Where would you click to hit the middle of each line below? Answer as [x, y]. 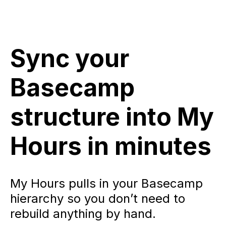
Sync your [70, 59]
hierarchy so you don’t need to [98, 199]
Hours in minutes [111, 146]
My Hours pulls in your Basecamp [106, 184]
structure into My [112, 117]
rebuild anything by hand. [83, 214]
